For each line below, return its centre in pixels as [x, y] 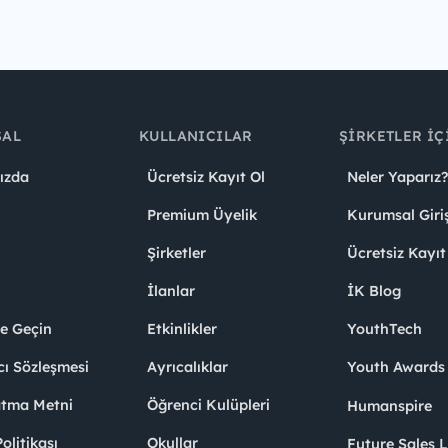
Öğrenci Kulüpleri [208, 405]
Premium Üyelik [202, 215]
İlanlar [171, 291]
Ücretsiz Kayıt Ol [206, 177]
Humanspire [389, 406]
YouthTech [384, 329]
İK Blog [374, 291]
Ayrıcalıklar [187, 367]
